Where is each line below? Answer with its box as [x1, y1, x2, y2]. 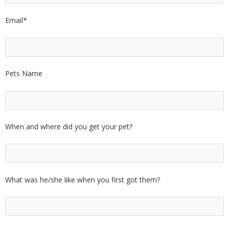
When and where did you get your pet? [5, 121, 132, 131]
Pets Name [5, 68, 42, 79]
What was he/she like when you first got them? [5, 174, 160, 185]
